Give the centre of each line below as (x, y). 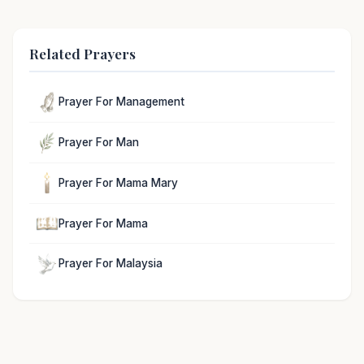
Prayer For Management (121, 102)
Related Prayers (82, 53)
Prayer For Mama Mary (118, 182)
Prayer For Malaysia (110, 264)
